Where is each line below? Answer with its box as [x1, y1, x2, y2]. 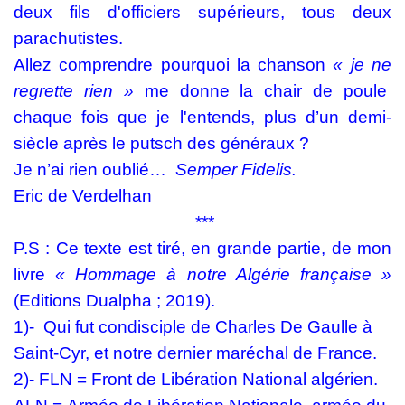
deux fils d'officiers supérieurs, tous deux [14, 3, 391, 22]
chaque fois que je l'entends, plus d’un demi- [14, 108, 391, 127]
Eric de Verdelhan [14, 186, 152, 205]
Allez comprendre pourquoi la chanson [14, 55, 334, 74]
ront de [102, 370, 161, 389]
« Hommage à [55, 265, 187, 284]
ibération [171, 370, 242, 389]
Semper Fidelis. [175, 160, 301, 179]
